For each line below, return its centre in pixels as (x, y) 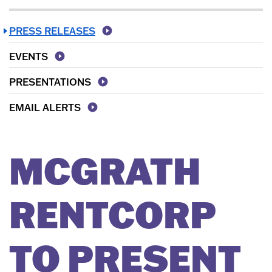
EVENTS (29, 56)
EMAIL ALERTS (45, 107)
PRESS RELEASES (52, 31)
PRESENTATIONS (50, 82)
